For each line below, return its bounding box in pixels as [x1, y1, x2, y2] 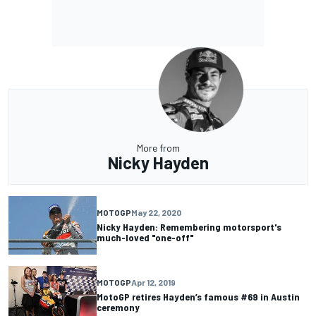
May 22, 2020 [131, 207, 181, 218]
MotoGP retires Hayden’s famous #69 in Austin [97, 291, 300, 303]
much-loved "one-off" [97, 231, 194, 244]
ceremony [97, 301, 140, 314]
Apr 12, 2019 [131, 277, 176, 288]
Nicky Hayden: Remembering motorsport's [97, 221, 281, 233]
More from [136, 141, 180, 154]
